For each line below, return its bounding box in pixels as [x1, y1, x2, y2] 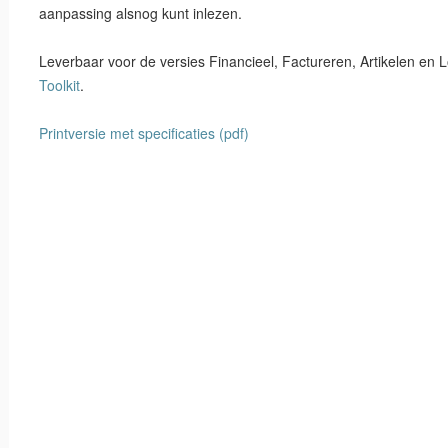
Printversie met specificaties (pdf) [39, 123, 249, 143]
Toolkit [39, 75, 80, 95]
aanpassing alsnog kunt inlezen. [39, 3, 242, 23]
